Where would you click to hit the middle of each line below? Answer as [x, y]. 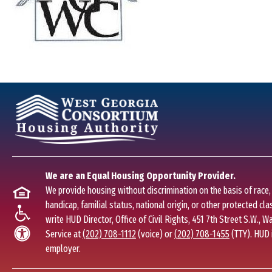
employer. [63, 249]
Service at [64, 234]
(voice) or [155, 234]
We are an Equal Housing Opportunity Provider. [141, 176]
